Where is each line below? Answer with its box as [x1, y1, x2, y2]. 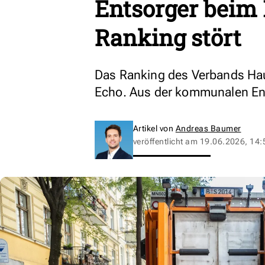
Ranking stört [95, 22, 241, 52]
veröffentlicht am [133, 137, 200, 146]
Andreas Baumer [175, 124, 241, 133]
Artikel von [133, 124, 176, 133]
